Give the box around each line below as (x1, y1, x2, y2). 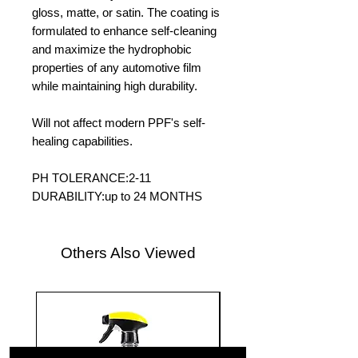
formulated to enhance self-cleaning (32, 24, 217, 38)
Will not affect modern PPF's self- (32, 116, 205, 130)
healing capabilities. (32, 134, 133, 149)
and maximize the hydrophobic (32, 42, 192, 57)
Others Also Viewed (60, 245, 196, 262)
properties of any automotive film (32, 61, 201, 75)
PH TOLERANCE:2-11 (32, 171, 151, 185)
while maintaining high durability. (32, 79, 197, 93)
